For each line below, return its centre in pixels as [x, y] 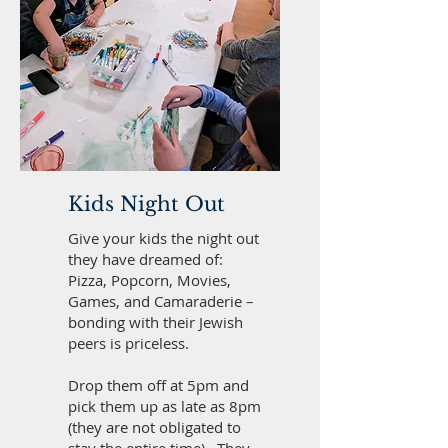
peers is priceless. [128, 343]
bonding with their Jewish [155, 322]
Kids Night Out [146, 204]
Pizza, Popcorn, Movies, [149, 280]
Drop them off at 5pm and [158, 385]
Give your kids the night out [163, 238]
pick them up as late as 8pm [164, 406]
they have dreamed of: [147, 259]
